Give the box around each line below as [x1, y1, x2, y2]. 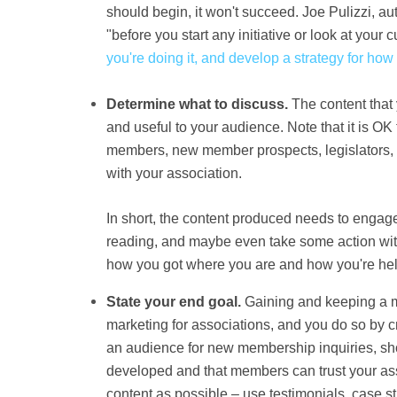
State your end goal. [106, 294, 245, 309]
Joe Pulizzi [302, 4, 371, 19]
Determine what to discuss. [106, 97, 292, 112]
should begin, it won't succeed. [106, 4, 302, 19]
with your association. [106, 166, 242, 181]
